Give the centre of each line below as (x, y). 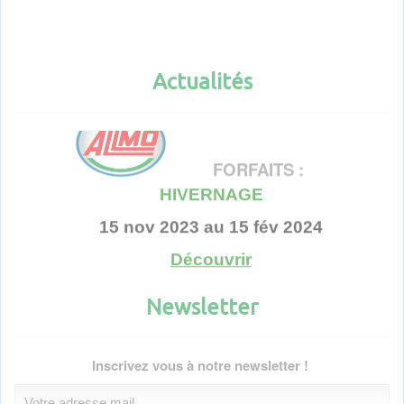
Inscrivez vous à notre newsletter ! (202, 366)
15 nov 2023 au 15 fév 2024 (211, 212)
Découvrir (211, 244)
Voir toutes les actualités (202, 303)
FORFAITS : (258, 154)
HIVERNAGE (211, 179)
